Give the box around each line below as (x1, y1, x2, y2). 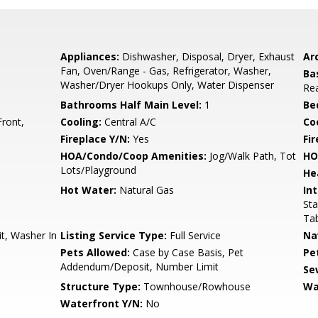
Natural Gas (116, 183, 175, 197)
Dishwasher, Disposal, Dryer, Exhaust (119, 50, 295, 63)
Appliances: (60, 50, 120, 63)
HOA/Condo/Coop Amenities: (60, 149, 207, 163)
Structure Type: (60, 280, 141, 293)
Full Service (167, 229, 221, 242)
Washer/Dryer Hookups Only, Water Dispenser (60, 78, 275, 92)
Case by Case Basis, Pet (130, 246, 244, 259)
